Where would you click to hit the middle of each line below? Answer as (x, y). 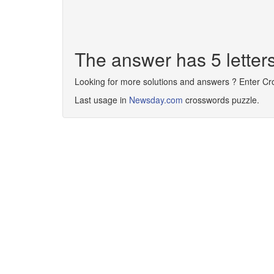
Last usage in (102, 100)
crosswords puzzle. (221, 100)
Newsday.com (156, 100)
